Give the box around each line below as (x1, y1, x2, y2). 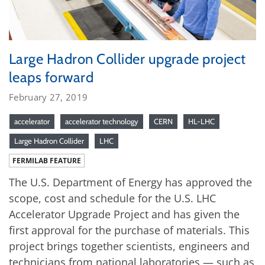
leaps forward (9, 68, 94, 86)
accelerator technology (65, 116, 138, 126)
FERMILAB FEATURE (12, 155, 81, 166)
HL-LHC (188, 116, 215, 126)
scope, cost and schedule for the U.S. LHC (9, 190, 216, 205)
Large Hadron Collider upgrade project (9, 50, 246, 67)
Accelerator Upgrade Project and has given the (9, 206, 240, 221)
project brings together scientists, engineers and (9, 238, 250, 253)
